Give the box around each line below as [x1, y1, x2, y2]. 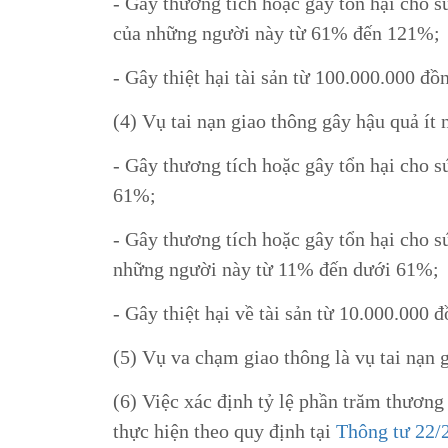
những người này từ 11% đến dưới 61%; [112, 257, 439, 280]
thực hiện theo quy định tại [112, 419, 336, 442]
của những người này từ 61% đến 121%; [112, 21, 440, 44]
